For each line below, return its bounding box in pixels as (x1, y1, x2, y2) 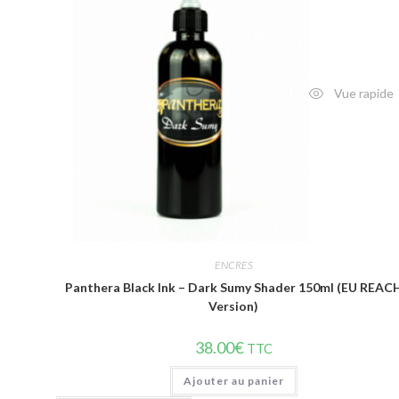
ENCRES (214, 258, 253, 272)
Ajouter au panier (183, 374, 284, 387)
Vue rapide (331, 85, 395, 102)
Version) (208, 298, 259, 313)
